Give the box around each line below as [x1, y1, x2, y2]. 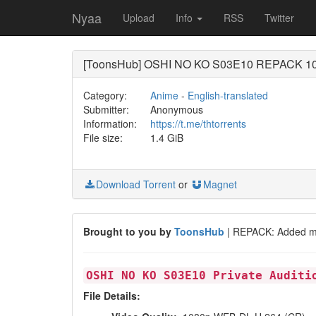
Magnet [203, 177, 237, 191]
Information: [83, 116, 137, 130]
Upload [123, 11, 154, 25]
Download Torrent [96, 177, 176, 191]
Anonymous [150, 102, 203, 116]
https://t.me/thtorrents [150, 116, 246, 130]
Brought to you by [83, 224, 174, 238]
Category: [83, 88, 127, 102]
